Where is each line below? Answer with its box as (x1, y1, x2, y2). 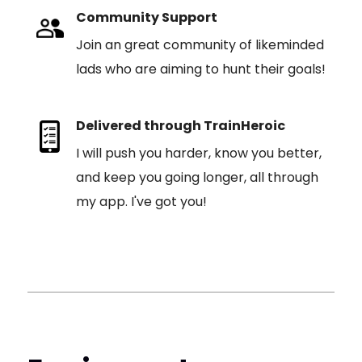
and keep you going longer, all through (75, 168, 318, 187)
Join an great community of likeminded (75, 36, 324, 54)
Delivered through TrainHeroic (75, 116, 285, 135)
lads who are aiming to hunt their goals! (75, 60, 326, 78)
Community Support (75, 8, 217, 27)
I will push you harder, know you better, (75, 144, 322, 162)
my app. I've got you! (75, 192, 207, 211)
